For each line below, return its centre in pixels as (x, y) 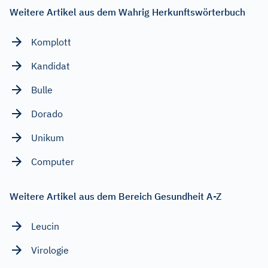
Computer (53, 161)
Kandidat (51, 66)
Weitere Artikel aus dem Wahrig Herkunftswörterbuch (127, 12)
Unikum (48, 137)
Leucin (45, 226)
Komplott (51, 42)
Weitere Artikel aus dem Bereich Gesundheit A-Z (115, 196)
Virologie (50, 250)
